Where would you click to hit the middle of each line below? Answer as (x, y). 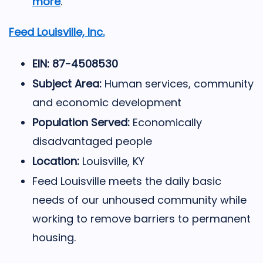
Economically (167, 122)
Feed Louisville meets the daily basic (127, 181)
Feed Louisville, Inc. (57, 32)
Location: (56, 161)
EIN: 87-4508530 (75, 63)
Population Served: (82, 122)
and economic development (107, 102)
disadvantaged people (92, 141)
